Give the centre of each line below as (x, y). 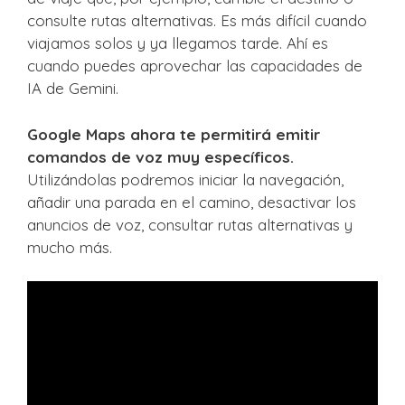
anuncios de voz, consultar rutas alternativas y (190, 224)
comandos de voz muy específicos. (160, 156)
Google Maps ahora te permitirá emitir (174, 134)
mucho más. (70, 247)
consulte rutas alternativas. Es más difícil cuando (197, 21)
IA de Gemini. (73, 89)
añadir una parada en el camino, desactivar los (192, 202)
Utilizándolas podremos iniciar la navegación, (185, 179)
